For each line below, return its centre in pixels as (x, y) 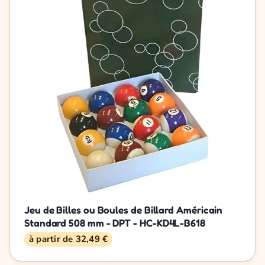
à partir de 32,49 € (69, 239)
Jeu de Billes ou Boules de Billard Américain (124, 209)
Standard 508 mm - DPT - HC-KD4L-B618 (115, 222)
